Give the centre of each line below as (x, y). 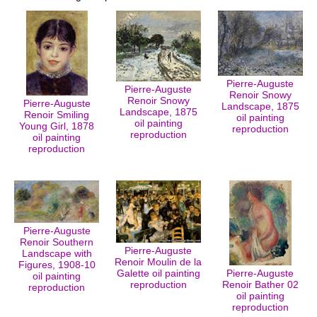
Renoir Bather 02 (260, 284)
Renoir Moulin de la (158, 262)
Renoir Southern (57, 242)
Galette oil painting (158, 273)
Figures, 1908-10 (57, 265)
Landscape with (57, 253)
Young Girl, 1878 (57, 126)
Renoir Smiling (57, 115)
